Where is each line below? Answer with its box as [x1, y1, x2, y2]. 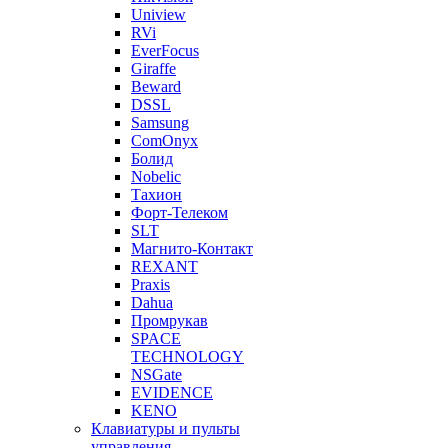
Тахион [131, 186, 182, 203]
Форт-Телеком [131, 204, 228, 221]
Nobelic [131, 168, 181, 185]
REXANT [131, 258, 198, 275]
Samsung [131, 114, 189, 131]
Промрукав [131, 312, 208, 329]
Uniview [131, 6, 186, 23]
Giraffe [131, 60, 176, 77]
